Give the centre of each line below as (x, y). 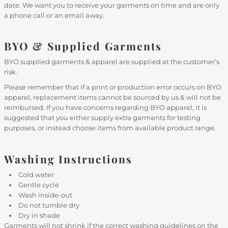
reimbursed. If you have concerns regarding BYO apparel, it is (105, 107)
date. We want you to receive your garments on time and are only (112, 5)
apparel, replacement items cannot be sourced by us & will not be (112, 97)
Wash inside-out (45, 195)
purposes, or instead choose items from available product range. (111, 128)
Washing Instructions (68, 159)
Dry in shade (39, 215)
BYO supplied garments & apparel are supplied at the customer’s (112, 62)
